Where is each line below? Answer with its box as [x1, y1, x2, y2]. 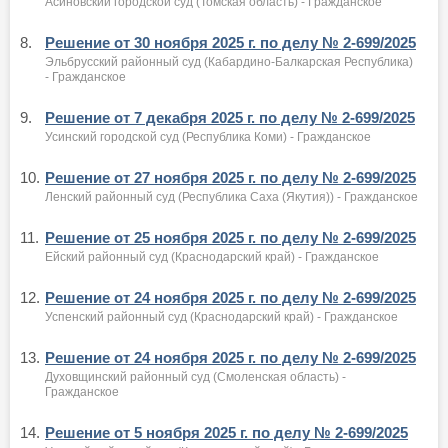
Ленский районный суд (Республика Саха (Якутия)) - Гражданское [45, 190, 418, 204]
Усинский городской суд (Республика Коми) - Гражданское [45, 130, 371, 144]
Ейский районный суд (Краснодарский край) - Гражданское [45, 250, 379, 264]
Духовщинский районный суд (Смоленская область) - [45, 370, 346, 384]
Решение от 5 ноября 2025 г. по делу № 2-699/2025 [45, 424, 408, 441]
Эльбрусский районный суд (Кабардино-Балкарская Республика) [45, 55, 413, 69]
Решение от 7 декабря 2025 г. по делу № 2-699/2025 [45, 109, 415, 126]
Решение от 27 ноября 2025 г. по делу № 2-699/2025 [45, 169, 416, 186]
